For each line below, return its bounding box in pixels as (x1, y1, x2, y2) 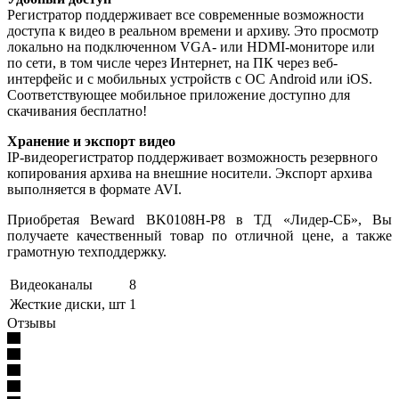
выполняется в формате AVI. (7, 181, 182, 197)
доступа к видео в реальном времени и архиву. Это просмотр (7, 22, 379, 38)
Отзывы (7, 314, 56, 330)
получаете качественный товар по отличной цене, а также (7, 227, 392, 243)
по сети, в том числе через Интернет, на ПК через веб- (7, 54, 338, 70)
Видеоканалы (10, 276, 93, 292)
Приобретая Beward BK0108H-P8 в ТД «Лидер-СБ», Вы (7, 211, 392, 227)
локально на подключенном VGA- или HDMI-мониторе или (7, 38, 375, 54)
